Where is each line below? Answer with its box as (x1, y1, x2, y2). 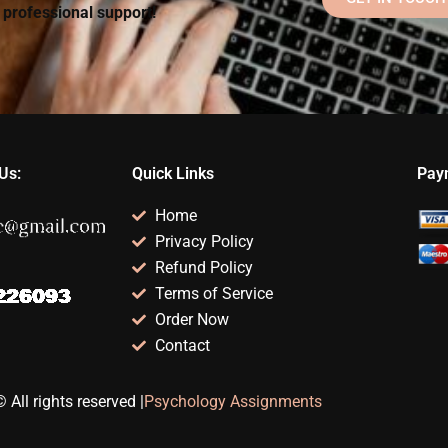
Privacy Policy (154, 232, 254, 252)
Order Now (154, 310, 229, 330)
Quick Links (132, 164, 214, 184)
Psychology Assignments (144, 392, 322, 412)
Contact (154, 336, 210, 356)
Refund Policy (154, 258, 253, 278)
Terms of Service (154, 284, 273, 304)
